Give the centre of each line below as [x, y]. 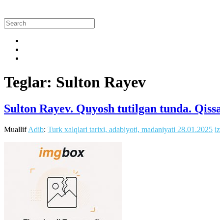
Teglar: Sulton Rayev [75, 82]
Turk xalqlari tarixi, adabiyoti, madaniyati [111, 129]
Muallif [16, 129]
